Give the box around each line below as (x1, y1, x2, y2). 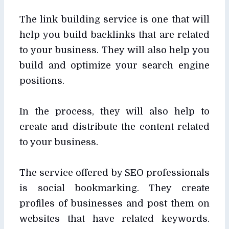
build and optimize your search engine (19, 60, 210, 71)
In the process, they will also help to (19, 106, 210, 117)
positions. (19, 75, 67, 86)
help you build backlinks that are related (19, 29, 210, 40)
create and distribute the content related (19, 121, 210, 132)
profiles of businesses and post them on (19, 198, 210, 209)
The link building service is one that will (19, 14, 210, 25)
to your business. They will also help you (19, 44, 210, 55)
